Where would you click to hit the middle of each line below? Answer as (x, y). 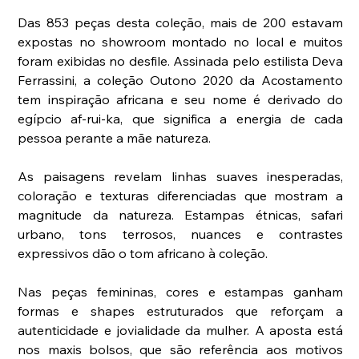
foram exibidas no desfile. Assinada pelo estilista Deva (181, 61)
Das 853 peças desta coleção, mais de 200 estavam (181, 22)
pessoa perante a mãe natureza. (115, 137)
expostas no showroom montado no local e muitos (181, 41)
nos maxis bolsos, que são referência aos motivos (181, 349)
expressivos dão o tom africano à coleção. (143, 253)
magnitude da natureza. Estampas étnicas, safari (181, 214)
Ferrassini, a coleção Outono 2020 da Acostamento (181, 80)
